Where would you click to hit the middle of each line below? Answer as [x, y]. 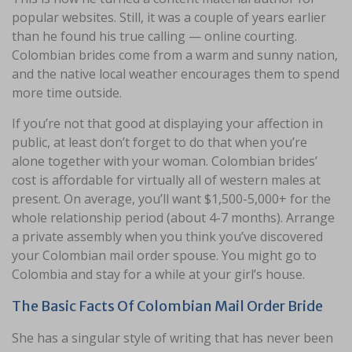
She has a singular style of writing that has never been [172, 338]
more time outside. [67, 93]
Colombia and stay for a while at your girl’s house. [158, 274]
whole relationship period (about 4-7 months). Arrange [173, 218]
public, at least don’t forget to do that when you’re [159, 142]
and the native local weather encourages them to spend [176, 74]
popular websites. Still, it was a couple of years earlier [169, 17]
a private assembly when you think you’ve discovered [167, 236]
